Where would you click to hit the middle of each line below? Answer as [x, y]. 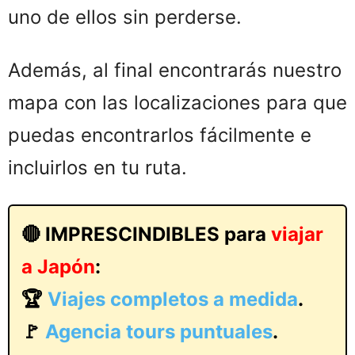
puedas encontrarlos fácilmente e [160, 136]
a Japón [58, 267]
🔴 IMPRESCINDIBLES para [146, 235]
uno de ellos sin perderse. [125, 17]
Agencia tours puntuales [159, 332]
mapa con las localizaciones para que [177, 103]
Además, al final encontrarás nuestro [175, 71]
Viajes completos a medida [173, 300]
